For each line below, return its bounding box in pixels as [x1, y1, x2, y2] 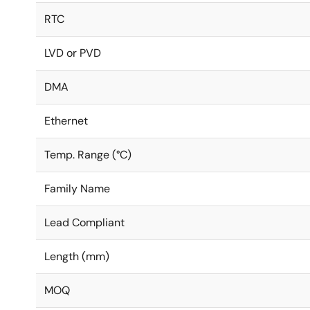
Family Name [44, 181, 110, 196]
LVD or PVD [44, 46, 101, 60]
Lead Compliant [44, 215, 125, 230]
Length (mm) [44, 249, 109, 264]
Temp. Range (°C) [44, 147, 131, 162]
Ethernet [44, 113, 88, 128]
